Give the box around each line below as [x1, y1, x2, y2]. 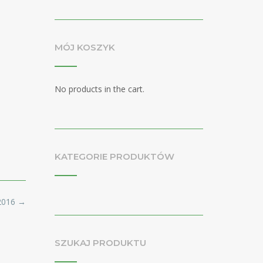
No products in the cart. [54, 83, 144, 95]
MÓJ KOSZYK [54, 42, 115, 53]
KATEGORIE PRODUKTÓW [54, 151, 174, 163]
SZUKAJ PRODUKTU [54, 237, 146, 249]
